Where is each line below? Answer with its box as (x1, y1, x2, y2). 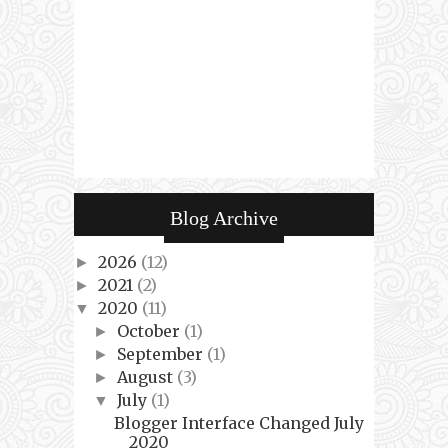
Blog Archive (170, 206, 278, 229)
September (117, 343, 208, 364)
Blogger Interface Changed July (113, 412, 364, 433)
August (117, 366, 178, 387)
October (117, 320, 185, 341)
